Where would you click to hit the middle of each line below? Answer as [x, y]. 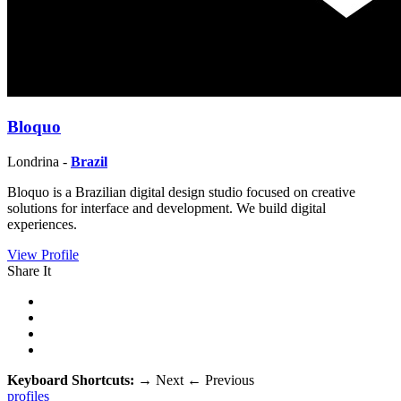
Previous [228, 380]
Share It [29, 270]
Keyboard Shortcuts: [73, 380]
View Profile [43, 254]
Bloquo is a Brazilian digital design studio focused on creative [181, 192]
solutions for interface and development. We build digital [166, 208]
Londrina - [39, 161]
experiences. [42, 224]
